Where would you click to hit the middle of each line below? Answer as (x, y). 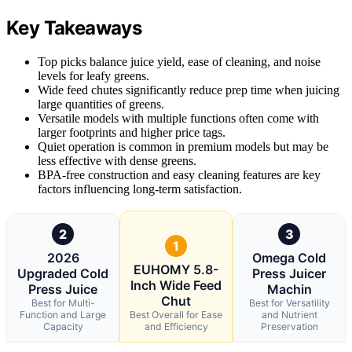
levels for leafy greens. (93, 75)
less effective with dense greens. (117, 160)
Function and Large (63, 314)
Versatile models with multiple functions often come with (178, 118)
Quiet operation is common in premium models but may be (183, 146)
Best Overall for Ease (176, 314)
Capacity (63, 326)
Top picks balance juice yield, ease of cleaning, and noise (179, 61)
